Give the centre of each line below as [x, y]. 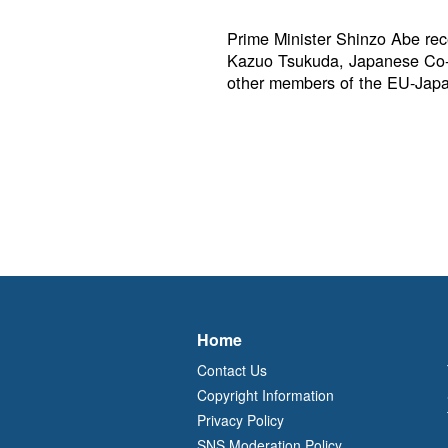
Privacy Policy [240, 419]
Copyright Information [265, 394]
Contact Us [232, 369]
